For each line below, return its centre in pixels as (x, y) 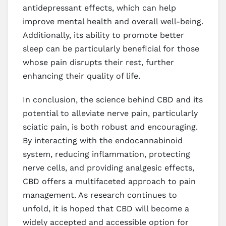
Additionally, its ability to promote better (103, 35)
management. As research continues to (100, 195)
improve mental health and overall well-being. (113, 22)
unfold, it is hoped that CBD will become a (106, 209)
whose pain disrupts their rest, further (98, 63)
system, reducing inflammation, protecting (106, 154)
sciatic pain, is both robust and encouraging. (110, 127)
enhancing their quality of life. (81, 76)
